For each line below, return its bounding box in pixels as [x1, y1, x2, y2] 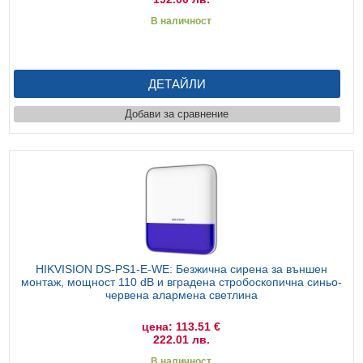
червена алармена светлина [105, 288, 258, 301]
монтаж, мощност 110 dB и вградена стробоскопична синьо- [20, 275, 342, 288]
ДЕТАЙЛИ [147, 76, 206, 91]
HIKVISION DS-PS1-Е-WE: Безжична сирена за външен [35, 262, 327, 275]
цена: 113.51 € [142, 319, 221, 333]
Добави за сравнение [125, 107, 229, 120]
